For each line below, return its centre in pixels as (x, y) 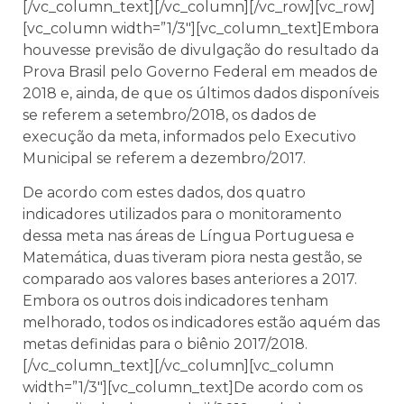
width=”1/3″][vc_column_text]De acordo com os (193, 388)
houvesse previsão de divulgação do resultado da (201, 50)
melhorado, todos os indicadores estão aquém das (201, 323)
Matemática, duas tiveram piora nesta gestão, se (193, 258)
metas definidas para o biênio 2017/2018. (165, 344)
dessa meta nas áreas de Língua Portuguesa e (188, 236)
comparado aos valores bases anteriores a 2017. (190, 280)
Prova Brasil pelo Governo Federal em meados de (200, 71)
